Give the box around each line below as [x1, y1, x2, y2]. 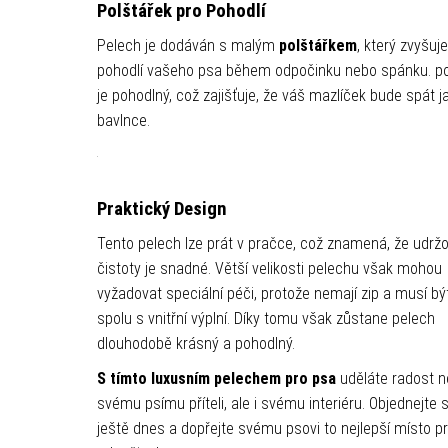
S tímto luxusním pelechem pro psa [96, 369, 336, 388]
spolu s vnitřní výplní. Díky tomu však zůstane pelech [96, 309, 435, 328]
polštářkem [278, 36, 357, 55]
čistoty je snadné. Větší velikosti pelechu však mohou [96, 259, 442, 278]
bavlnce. [96, 111, 150, 130]
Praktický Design [96, 198, 227, 220]
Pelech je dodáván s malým [96, 36, 279, 55]
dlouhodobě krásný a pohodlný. [96, 334, 295, 353]
